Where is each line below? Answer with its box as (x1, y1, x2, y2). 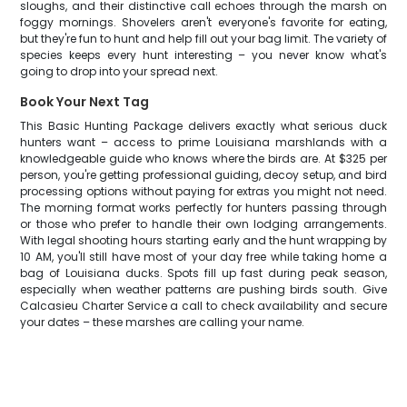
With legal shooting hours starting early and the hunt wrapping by (20, 233, 387, 248)
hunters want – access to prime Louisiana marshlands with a (20, 134, 387, 150)
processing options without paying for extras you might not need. (20, 184, 387, 199)
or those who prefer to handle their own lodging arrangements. (20, 216, 387, 232)
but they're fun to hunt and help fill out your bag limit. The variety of (20, 31, 387, 46)
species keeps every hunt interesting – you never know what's (20, 47, 387, 63)
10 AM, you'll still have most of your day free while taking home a (20, 249, 387, 264)
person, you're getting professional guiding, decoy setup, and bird (20, 167, 387, 183)
